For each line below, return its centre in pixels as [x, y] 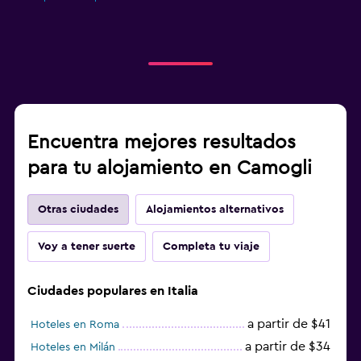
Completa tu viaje [211, 246]
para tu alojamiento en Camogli [170, 168]
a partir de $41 [289, 324]
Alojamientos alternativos [215, 209]
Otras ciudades [78, 209]
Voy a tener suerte [87, 246]
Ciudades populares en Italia [113, 290]
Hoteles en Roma [75, 324]
